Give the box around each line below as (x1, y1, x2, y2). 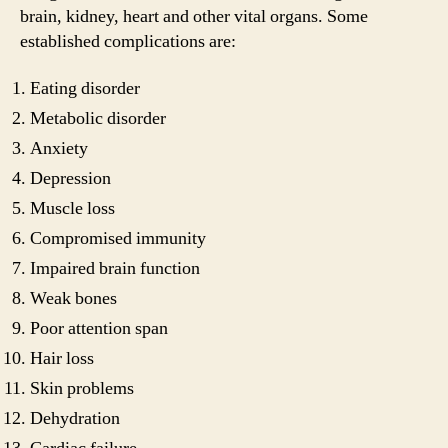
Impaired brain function (30, 257, 200, 281)
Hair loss (30, 347, 94, 371)
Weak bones (30, 287, 117, 311)
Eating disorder (30, 77, 140, 101)
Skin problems (30, 377, 134, 401)
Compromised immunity (30, 227, 206, 251)
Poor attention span (30, 317, 168, 341)
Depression (30, 167, 111, 191)
